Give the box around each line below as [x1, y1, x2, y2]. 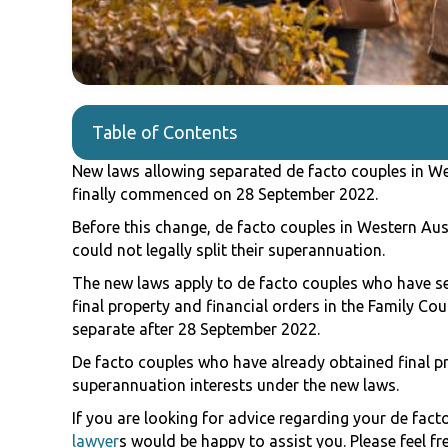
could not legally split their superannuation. [72, 240, 385, 259]
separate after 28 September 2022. [72, 319, 320, 338]
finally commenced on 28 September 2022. [72, 184, 378, 203]
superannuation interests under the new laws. [72, 375, 399, 394]
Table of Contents [92, 122, 237, 143]
